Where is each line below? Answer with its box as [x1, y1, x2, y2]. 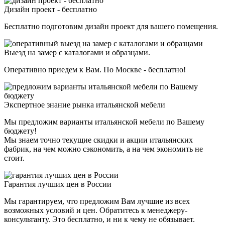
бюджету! [4, 126, 37, 135]
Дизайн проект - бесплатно [4, 5, 97, 14]
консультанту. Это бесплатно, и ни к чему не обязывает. [4, 214, 195, 223]
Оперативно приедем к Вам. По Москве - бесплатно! [4, 65, 186, 74]
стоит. [4, 153, 25, 162]
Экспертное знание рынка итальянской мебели [4, 100, 165, 109]
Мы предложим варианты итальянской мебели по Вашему [4, 117, 204, 126]
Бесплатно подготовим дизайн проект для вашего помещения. [4, 22, 218, 31]
